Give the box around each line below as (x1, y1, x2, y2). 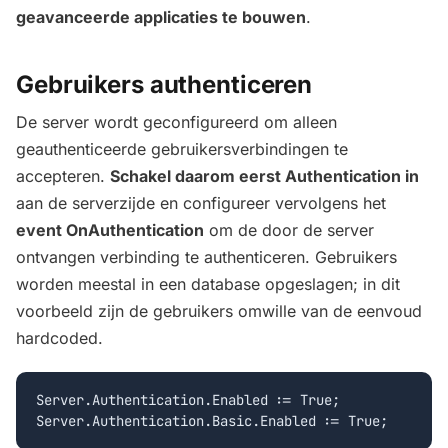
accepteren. (16, 166, 110, 187)
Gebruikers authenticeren (16, 69, 313, 99)
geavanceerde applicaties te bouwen (16, 7, 306, 28)
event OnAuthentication (16, 220, 204, 241)
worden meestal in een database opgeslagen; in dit (16, 274, 400, 295)
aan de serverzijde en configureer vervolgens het (16, 193, 386, 214)
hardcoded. (16, 328, 103, 349)
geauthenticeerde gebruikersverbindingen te (16, 139, 348, 160)
